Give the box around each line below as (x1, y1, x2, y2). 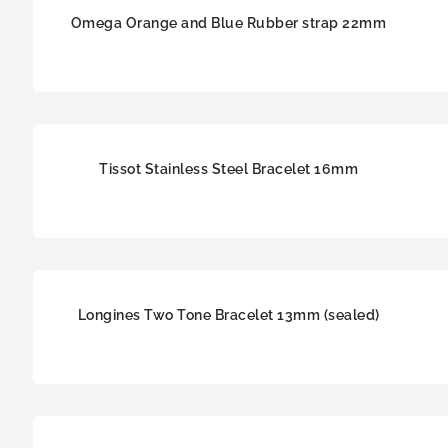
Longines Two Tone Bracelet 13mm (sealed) (77, 307, 380, 323)
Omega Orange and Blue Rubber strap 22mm (70, 15, 387, 31)
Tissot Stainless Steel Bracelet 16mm (99, 161, 359, 177)
